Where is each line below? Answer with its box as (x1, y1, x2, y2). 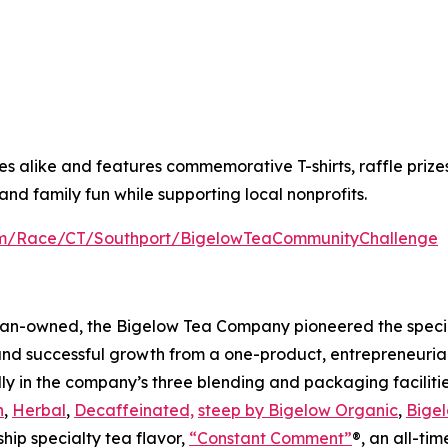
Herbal (12, 399, 66, 420)
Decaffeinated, (74, 399, 194, 420)
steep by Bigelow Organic (198, 399, 398, 420)
